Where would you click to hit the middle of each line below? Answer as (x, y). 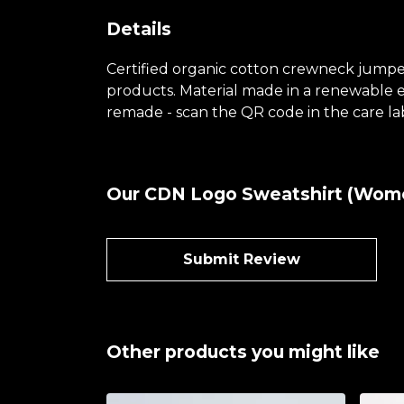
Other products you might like (243, 351)
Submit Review (242, 259)
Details (139, 28)
